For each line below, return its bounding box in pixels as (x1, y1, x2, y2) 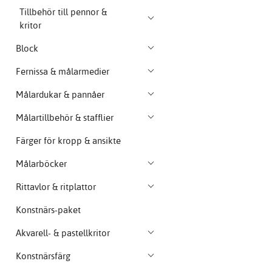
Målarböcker (16, 158, 67, 170)
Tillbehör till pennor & (19, 6, 107, 18)
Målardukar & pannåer (16, 89, 104, 101)
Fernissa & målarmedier (16, 66, 109, 78)
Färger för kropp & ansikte (16, 135, 121, 147)
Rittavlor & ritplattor (16, 181, 96, 193)
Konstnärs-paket (16, 204, 81, 216)
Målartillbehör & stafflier (16, 112, 114, 124)
